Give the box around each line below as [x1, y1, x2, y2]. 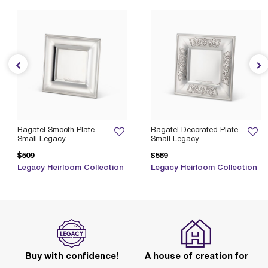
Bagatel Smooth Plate [17, 126, 95, 134]
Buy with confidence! [25, 252, 118, 261]
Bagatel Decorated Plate [151, 126, 238, 134]
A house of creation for [144, 252, 248, 261]
